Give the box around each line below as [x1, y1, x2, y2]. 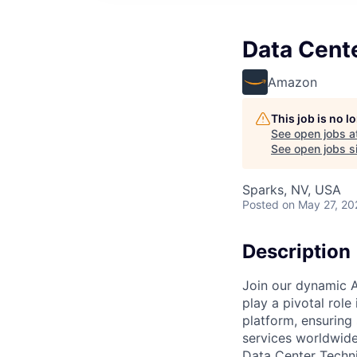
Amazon [268, 74, 317, 90]
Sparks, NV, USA [242, 182, 341, 198]
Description [242, 240, 351, 263]
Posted [242, 198, 279, 211]
